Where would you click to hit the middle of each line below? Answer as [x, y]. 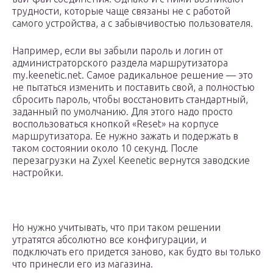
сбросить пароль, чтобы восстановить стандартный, [130, 100]
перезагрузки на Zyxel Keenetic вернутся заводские [131, 161]
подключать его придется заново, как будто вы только [136, 252]
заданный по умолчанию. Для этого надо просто [122, 112]
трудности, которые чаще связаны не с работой [121, 11]
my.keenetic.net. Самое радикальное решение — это [133, 75]
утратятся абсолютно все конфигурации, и [109, 240]
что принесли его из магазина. [83, 264]
